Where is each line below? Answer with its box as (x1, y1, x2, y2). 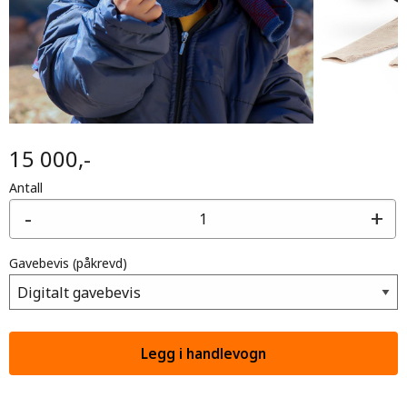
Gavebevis (9, 253, 73, 272)
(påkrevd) (73, 253, 127, 272)
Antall (9, 178, 43, 196)
